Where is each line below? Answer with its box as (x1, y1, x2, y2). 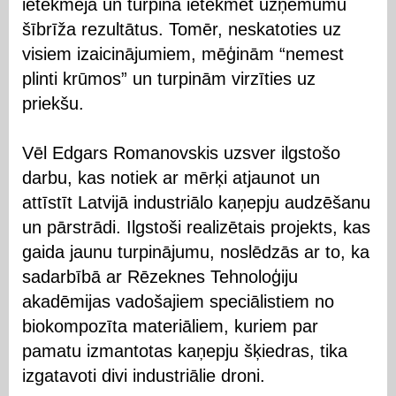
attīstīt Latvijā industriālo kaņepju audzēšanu (22, 192, 370, 212)
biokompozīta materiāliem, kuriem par (22, 316, 318, 336)
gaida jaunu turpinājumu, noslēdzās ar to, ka (22, 241, 369, 262)
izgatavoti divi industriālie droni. (22, 365, 265, 385)
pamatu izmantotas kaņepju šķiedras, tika (22, 340, 347, 361)
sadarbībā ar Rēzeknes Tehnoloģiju (22, 266, 298, 286)
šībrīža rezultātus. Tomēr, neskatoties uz (22, 19, 341, 39)
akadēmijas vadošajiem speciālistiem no (22, 291, 334, 311)
